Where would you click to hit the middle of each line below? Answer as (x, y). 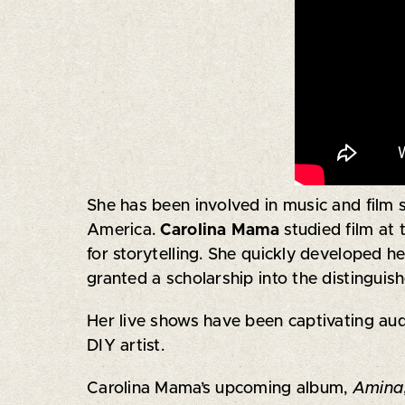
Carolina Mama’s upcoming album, (219, 388)
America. (123, 230)
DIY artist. (125, 346)
